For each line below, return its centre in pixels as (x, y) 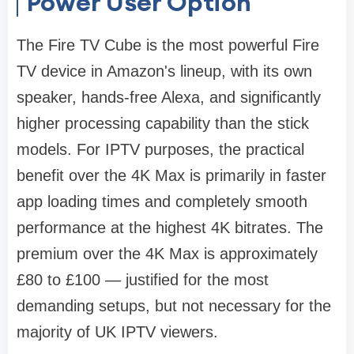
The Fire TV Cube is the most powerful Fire (168, 45)
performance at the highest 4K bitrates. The (170, 228)
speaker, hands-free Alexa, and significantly (169, 98)
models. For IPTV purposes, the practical (160, 150)
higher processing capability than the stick (163, 124)
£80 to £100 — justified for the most (143, 280)
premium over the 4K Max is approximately (167, 254)
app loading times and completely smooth (162, 202)
